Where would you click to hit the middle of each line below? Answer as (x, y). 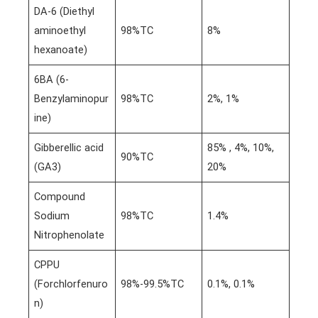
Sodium (52, 215)
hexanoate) (61, 49)
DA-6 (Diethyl (65, 11)
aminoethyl (60, 30)
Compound (60, 196)
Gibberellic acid (69, 147)
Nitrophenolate (70, 235)
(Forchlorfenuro (71, 284)
